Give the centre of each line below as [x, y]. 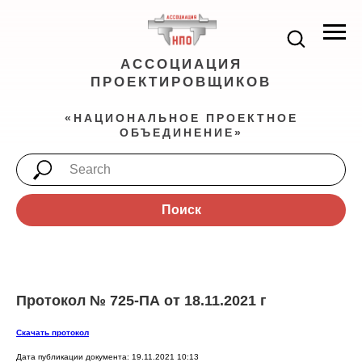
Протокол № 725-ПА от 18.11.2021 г [141, 301]
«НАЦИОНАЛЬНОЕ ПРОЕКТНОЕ [181, 118]
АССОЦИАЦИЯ [181, 64]
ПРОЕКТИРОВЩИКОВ [181, 82]
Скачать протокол [53, 333]
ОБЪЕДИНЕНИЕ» [181, 132]
